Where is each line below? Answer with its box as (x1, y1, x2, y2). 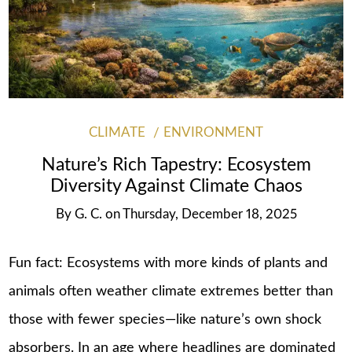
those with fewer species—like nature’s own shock (9, 313, 322, 328)
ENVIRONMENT (163, 126, 264, 139)
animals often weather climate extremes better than (9, 284, 334, 299)
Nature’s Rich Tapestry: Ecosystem (41, 156, 311, 174)
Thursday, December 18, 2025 (122, 207, 297, 221)
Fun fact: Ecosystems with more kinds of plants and (9, 256, 328, 271)
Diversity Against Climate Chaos (49, 177, 302, 195)
